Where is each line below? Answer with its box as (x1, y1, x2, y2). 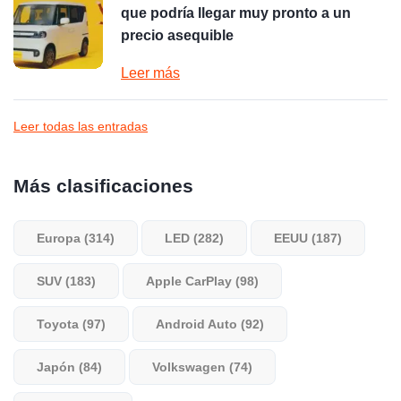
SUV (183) (37, 273, 96, 288)
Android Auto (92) (156, 316, 264, 331)
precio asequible (121, 27, 234, 43)
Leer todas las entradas (13, 118, 148, 133)
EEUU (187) (274, 230, 342, 245)
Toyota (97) (37, 316, 106, 331)
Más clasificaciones (13, 175, 193, 196)
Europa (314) (37, 230, 115, 245)
